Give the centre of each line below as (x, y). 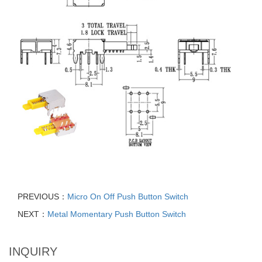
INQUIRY (33, 251)
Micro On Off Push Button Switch (128, 196)
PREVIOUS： (42, 196)
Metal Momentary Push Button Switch (117, 214)
